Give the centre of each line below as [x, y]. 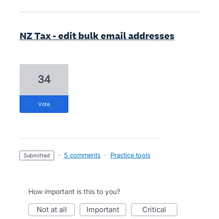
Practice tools [130, 155]
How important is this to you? [74, 191]
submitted [39, 155]
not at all [54, 209]
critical [157, 209]
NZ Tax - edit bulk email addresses [97, 36]
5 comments [82, 155]
